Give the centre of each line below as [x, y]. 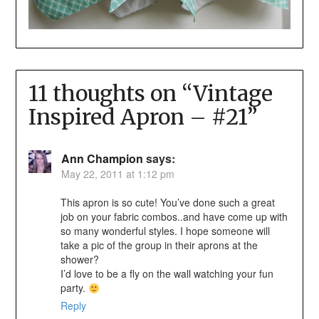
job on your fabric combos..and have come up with [174, 217]
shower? [79, 260]
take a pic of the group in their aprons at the [159, 245]
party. [74, 288]
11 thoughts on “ [110, 94]
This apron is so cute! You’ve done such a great [167, 203]
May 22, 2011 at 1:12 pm [117, 174]
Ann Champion [102, 159]
